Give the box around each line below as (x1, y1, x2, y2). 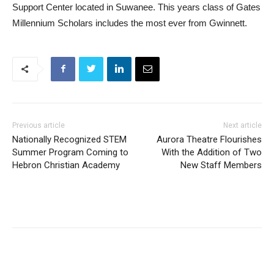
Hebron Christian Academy (12, 159, 120, 171)
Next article (223, 120, 262, 130)
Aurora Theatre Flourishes (156, 133, 262, 145)
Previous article (12, 120, 65, 130)
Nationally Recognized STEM (12, 133, 127, 145)
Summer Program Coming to (12, 146, 128, 158)
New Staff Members (180, 159, 262, 171)
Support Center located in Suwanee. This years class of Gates (12, 1, 261, 12)
